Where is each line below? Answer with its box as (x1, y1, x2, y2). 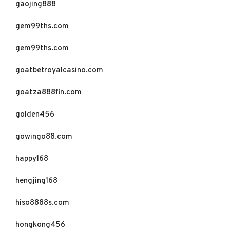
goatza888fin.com (15, 88, 82, 98)
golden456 (15, 110, 54, 120)
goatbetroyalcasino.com (15, 66, 103, 75)
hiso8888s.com (15, 198, 69, 208)
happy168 (15, 154, 48, 164)
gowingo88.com (15, 132, 72, 142)
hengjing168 (15, 176, 57, 186)
